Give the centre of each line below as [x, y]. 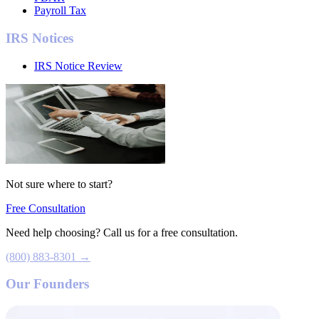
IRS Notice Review [78, 66]
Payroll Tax [60, 11]
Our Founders [47, 284]
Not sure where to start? [59, 184]
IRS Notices [40, 38]
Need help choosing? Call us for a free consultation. [122, 232]
